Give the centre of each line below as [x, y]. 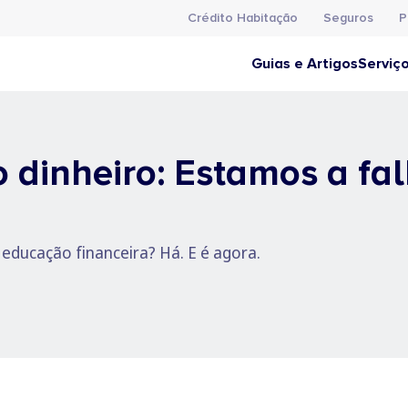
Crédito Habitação [243, 18]
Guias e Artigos [305, 64]
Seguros [348, 18]
